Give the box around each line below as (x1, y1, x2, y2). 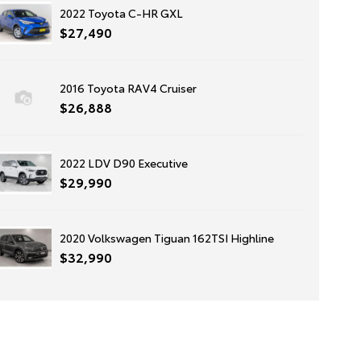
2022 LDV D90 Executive (59, 155, 188, 171)
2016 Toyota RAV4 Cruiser (59, 80, 197, 96)
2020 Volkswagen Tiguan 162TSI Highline (59, 230, 274, 246)
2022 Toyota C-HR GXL (59, 5, 183, 21)
